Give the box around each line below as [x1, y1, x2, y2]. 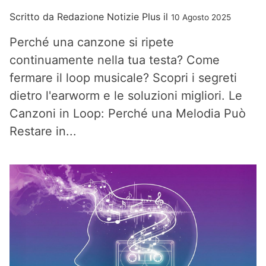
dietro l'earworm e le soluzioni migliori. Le [9, 88, 242, 103]
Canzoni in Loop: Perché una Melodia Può [9, 106, 246, 121]
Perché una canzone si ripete [9, 35, 174, 49]
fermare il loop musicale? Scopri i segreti [9, 71, 237, 85]
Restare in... [9, 124, 77, 138]
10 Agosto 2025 [171, 12, 231, 22]
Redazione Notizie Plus [57, 11, 160, 23]
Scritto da [9, 11, 57, 23]
